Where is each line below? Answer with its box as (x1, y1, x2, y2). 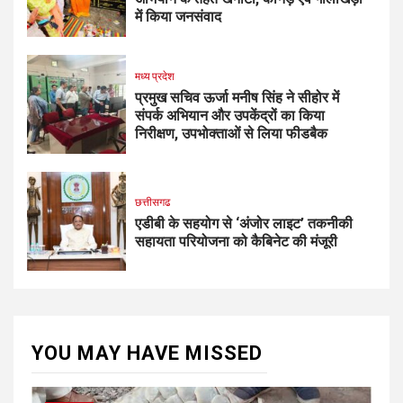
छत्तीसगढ (135, 195, 170, 210)
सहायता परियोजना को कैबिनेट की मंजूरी (135, 233, 337, 251)
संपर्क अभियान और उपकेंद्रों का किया (135, 107, 325, 125)
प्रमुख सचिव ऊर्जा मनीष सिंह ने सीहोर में (135, 89, 339, 107)
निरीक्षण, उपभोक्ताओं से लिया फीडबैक (135, 125, 327, 143)
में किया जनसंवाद (135, 8, 221, 26)
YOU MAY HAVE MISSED (31, 341, 263, 364)
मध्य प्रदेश (135, 69, 175, 84)
